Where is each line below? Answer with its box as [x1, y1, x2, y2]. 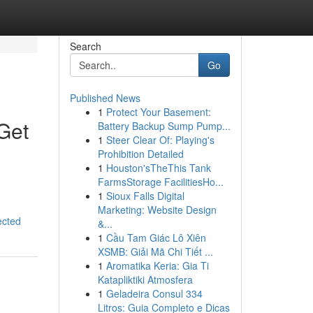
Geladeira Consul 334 [105, 286, 203, 300]
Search [69, 39, 101, 53]
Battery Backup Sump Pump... [97, 119, 231, 133]
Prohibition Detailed [97, 147, 184, 161]
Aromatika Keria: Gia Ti [105, 259, 209, 272]
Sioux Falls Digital [105, 189, 184, 203]
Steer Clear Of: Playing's [105, 133, 214, 147]
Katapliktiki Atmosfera [97, 272, 193, 286]
